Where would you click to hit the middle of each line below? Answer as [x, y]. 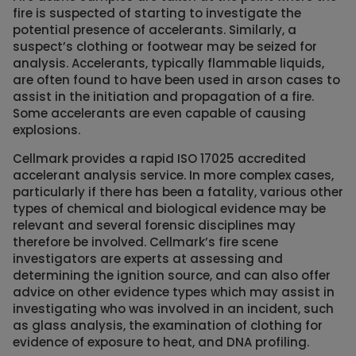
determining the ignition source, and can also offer [172, 276]
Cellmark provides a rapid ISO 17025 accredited [159, 159]
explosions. [46, 130]
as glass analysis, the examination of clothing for [168, 326]
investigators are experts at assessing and [148, 259]
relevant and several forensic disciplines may [154, 226]
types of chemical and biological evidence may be [169, 209]
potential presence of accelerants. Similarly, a [155, 30]
